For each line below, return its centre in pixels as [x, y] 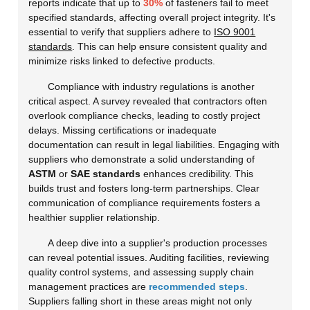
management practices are [89, 286]
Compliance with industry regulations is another [152, 86]
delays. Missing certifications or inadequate [123, 130]
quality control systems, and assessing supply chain [142, 272]
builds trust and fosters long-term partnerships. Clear [144, 188]
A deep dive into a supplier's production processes [158, 243]
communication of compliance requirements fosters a [145, 202]
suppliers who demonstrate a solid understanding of [142, 159]
